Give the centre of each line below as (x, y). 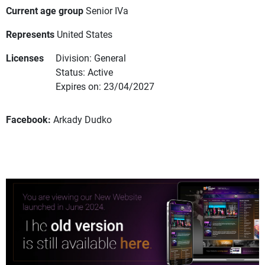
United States (85, 34)
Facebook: (28, 119)
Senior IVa (107, 11)
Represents (30, 34)
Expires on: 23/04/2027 (105, 86)
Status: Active (84, 72)
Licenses (25, 58)
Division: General (91, 58)
